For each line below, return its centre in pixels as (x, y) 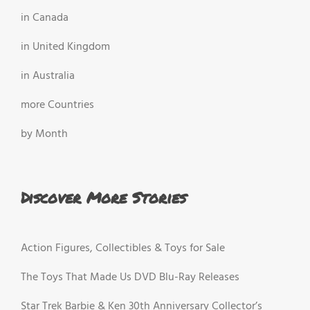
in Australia (48, 76)
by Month (44, 135)
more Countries (57, 106)
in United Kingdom (65, 47)
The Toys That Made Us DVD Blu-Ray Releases (130, 277)
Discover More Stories (103, 198)
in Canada (45, 18)
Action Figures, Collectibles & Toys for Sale (123, 248)
